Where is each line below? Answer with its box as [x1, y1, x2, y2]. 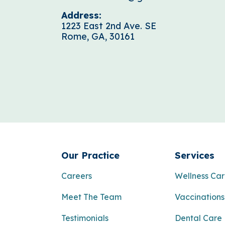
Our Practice [61, 150, 120, 161]
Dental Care [175, 213, 222, 223]
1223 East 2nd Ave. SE [61, 20, 156, 32]
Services [175, 150, 215, 161]
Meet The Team [61, 192, 122, 202]
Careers [61, 171, 92, 181]
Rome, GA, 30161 [61, 31, 135, 42]
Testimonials [61, 213, 108, 223]
